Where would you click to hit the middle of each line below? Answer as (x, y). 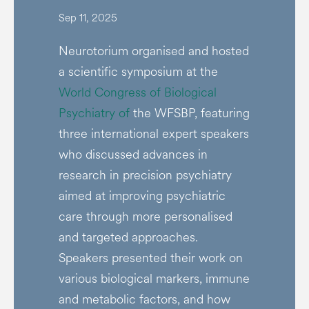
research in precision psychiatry (145, 175)
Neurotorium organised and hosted (153, 51)
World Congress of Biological (137, 92)
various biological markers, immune (154, 279)
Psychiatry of (96, 113)
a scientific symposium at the (138, 72)
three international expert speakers (153, 134)
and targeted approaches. (128, 237)
